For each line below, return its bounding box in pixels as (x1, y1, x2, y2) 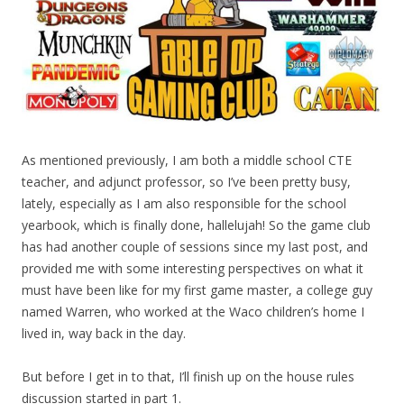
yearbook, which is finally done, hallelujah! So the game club (22, 216, 371, 234)
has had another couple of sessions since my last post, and (22, 238, 368, 256)
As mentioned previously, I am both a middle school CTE (22, 151, 352, 170)
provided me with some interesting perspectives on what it (22, 260, 363, 278)
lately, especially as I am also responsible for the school (22, 195, 346, 213)
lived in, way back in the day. (22, 325, 186, 343)
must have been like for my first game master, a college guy (22, 281, 372, 299)
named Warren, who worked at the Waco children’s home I (22, 303, 364, 321)
